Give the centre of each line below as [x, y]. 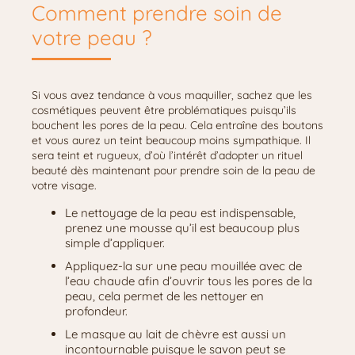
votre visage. [66, 185]
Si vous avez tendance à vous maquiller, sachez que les [172, 95]
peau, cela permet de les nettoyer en [164, 296]
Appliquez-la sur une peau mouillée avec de [183, 266]
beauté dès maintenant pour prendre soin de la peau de [174, 170]
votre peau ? [95, 38]
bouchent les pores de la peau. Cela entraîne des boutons [177, 125]
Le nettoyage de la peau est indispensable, [180, 213]
